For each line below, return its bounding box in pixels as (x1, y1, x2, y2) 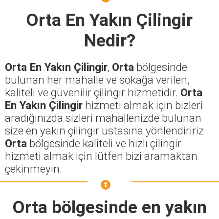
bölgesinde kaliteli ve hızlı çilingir (27, 136, 181, 150)
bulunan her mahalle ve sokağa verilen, (5, 73, 189, 86)
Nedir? (84, 30, 135, 51)
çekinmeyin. (5, 162, 62, 175)
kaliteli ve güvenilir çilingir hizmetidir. (5, 86, 180, 99)
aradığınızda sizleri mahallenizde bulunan (5, 111, 201, 124)
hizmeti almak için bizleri (83, 98, 203, 111)
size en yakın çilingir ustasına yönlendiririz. (5, 124, 206, 137)
